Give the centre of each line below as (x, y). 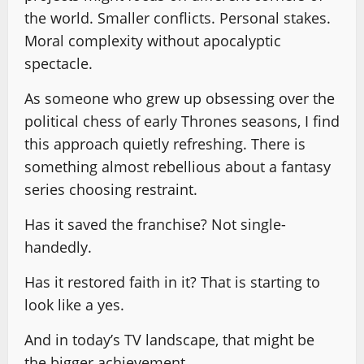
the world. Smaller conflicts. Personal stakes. (178, 18)
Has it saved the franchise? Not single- (155, 224)
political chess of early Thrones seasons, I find (182, 121)
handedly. (58, 247)
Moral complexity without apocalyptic (153, 41)
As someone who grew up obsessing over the (180, 98)
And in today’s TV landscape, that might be (169, 340)
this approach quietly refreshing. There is (165, 144)
